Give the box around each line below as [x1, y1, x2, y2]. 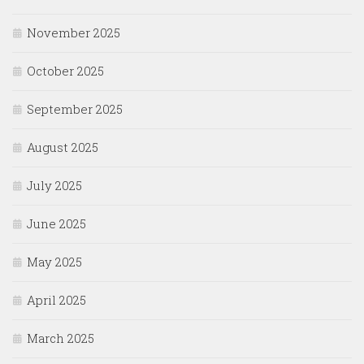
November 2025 [27, 24, 120, 41]
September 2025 [27, 101, 123, 118]
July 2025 [27, 177, 82, 194]
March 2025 [27, 330, 94, 347]
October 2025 [27, 63, 104, 80]
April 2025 [27, 292, 86, 309]
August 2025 [27, 139, 98, 156]
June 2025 [27, 215, 86, 232]
